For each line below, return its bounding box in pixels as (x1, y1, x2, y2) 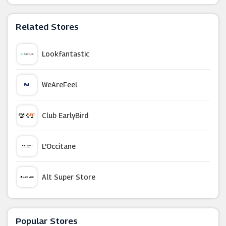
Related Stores (16, 22, 79, 32)
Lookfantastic (42, 49, 89, 58)
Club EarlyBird (42, 111, 88, 120)
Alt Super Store (42, 173, 95, 181)
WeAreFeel (42, 80, 77, 89)
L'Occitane (42, 142, 76, 150)
